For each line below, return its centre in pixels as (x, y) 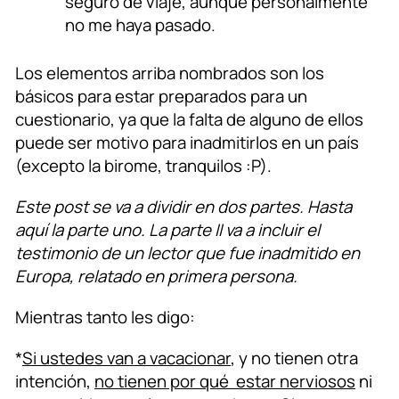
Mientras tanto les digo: (105, 318)
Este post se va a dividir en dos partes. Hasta (183, 207)
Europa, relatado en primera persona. (156, 277)
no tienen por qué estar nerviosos (225, 382)
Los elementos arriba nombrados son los (170, 73)
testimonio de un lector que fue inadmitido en (187, 253)
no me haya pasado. (141, 25)
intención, (55, 382)
